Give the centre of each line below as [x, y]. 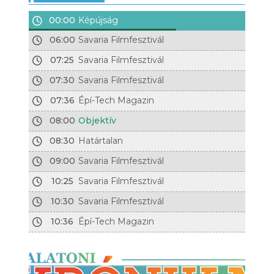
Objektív [98, 120]
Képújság [98, 20]
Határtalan [101, 141]
